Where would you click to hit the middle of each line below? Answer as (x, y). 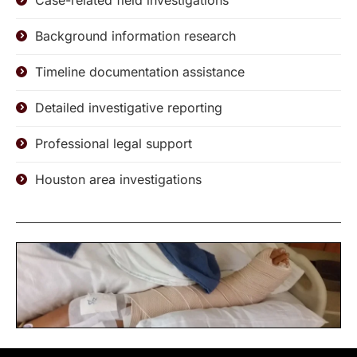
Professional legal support (114, 143)
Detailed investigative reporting (129, 108)
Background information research (135, 36)
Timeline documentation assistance (140, 72)
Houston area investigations (118, 179)
